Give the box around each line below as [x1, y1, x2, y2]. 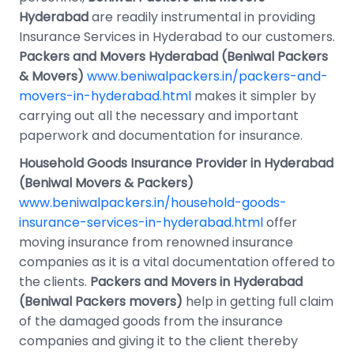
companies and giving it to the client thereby [19, 331, 298, 350]
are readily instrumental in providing [88, 7, 315, 26]
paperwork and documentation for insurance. [19, 126, 303, 145]
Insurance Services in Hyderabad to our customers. [19, 27, 335, 46]
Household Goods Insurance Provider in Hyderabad [19, 153, 333, 172]
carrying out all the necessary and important [19, 106, 299, 125]
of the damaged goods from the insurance [19, 311, 283, 330]
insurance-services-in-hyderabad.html [19, 213, 263, 232]
